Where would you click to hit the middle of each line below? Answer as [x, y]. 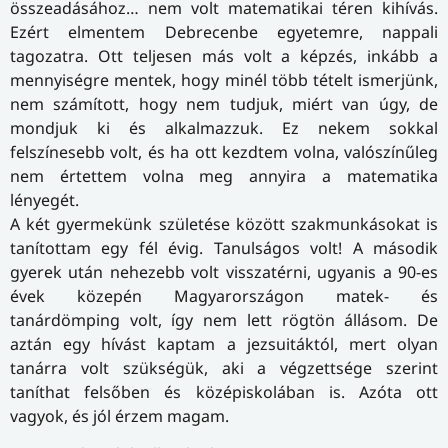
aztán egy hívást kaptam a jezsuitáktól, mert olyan [224, 343]
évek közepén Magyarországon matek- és [224, 295]
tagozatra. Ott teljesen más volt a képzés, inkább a [224, 55]
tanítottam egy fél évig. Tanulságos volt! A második [224, 247]
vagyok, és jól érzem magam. [119, 415]
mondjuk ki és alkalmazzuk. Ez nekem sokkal [224, 127]
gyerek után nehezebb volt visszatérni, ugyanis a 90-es [224, 271]
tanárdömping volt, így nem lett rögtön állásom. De [224, 319]
